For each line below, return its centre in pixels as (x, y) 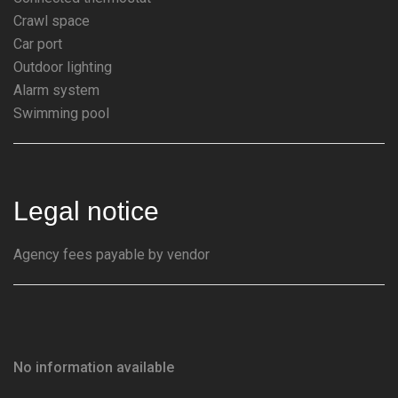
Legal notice (86, 211)
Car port (38, 44)
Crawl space (52, 21)
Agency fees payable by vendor (111, 255)
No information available (94, 367)
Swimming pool (61, 113)
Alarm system (56, 90)
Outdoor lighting (63, 67)
